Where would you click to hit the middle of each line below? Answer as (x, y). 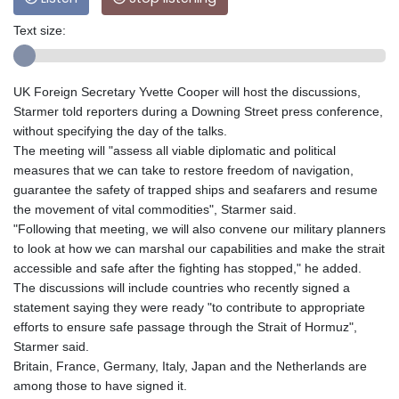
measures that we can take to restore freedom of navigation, (183, 171)
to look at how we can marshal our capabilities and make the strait (199, 249)
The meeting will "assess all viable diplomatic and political (175, 151)
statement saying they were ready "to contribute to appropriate (189, 308)
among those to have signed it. (100, 386)
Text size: (40, 31)
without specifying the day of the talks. (120, 131)
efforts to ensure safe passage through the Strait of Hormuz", (185, 327)
